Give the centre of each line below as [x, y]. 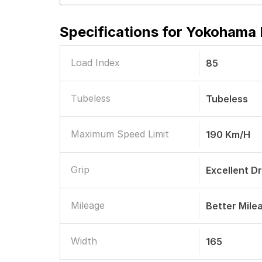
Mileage [88, 205]
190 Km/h [228, 135]
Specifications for [123, 32]
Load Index [95, 63]
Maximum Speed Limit [120, 134]
